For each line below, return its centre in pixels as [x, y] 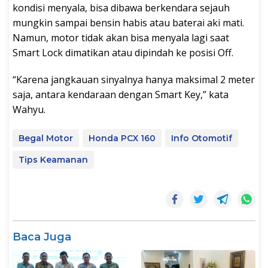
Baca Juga [42, 237]
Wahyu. [29, 109]
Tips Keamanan [53, 159]
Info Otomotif [202, 138]
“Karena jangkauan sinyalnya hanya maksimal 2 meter [134, 79]
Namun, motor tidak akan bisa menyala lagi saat [121, 37]
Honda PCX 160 [122, 138]
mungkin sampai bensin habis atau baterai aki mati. [128, 22]
